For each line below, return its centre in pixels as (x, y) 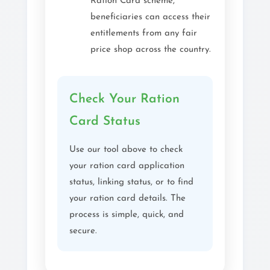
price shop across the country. (151, 50)
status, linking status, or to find (131, 182)
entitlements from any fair (144, 33)
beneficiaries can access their (150, 17)
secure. (83, 231)
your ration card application (127, 166)
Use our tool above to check (126, 150)
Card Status (105, 121)
